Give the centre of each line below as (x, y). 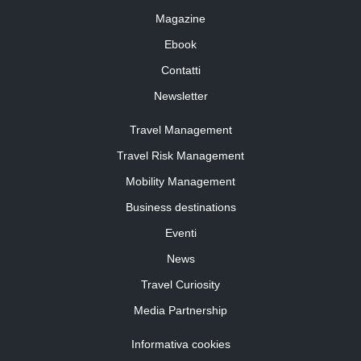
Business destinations (180, 207)
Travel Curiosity (180, 285)
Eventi (180, 233)
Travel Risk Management (180, 156)
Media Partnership (180, 311)
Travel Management (180, 130)
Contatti (180, 71)
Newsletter (180, 96)
